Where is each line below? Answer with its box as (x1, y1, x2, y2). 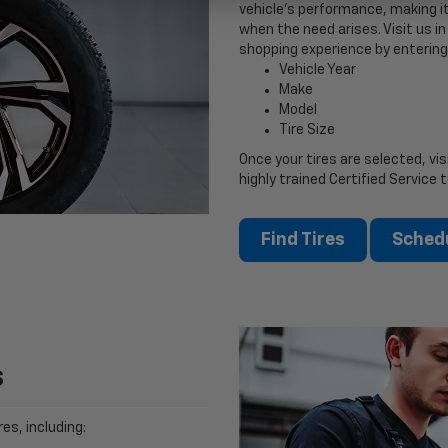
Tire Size (279, 123, 335, 137)
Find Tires (261, 231, 345, 249)
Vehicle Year (279, 63, 356, 77)
